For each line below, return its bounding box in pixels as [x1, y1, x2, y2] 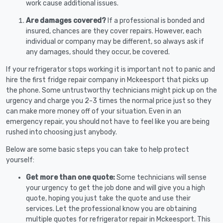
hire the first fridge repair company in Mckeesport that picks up [6, 75, 209, 84]
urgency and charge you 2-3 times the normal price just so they [6, 96, 212, 105]
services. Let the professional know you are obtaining [26, 204, 197, 213]
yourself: [6, 155, 34, 164]
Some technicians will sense [116, 173, 207, 182]
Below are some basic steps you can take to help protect [6, 145, 189, 154]
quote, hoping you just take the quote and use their [26, 194, 191, 203]
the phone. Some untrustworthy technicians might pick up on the [6, 86, 217, 95]
